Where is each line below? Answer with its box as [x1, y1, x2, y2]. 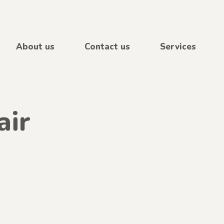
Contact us [84, 41, 130, 52]
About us [16, 41, 54, 52]
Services [160, 41, 196, 52]
